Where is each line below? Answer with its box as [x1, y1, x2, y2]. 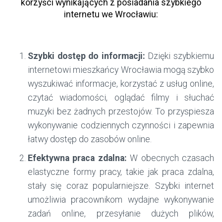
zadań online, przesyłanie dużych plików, [28, 209, 214, 219]
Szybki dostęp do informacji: [28, 51, 145, 61]
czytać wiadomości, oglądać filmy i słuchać [28, 93, 214, 103]
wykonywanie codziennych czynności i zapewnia [28, 120, 214, 131]
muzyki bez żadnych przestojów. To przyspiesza [28, 107, 214, 117]
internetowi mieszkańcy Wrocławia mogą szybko [28, 65, 214, 75]
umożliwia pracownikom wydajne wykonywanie [28, 195, 214, 205]
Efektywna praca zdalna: [28, 153, 127, 164]
